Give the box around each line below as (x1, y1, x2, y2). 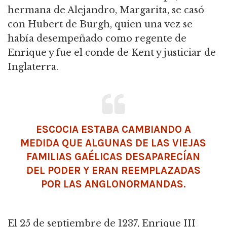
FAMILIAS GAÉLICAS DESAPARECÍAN (26, 150, 201, 163)
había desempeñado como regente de (8, 33, 186, 45)
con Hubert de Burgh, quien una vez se (8, 19, 193, 30)
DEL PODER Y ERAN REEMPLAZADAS (26, 164, 201, 177)
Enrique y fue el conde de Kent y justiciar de (8, 47, 216, 59)
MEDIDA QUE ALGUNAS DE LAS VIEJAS (20, 137, 207, 149)
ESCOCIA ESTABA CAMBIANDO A (35, 123, 191, 136)
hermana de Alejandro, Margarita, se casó (8, 5, 204, 16)
